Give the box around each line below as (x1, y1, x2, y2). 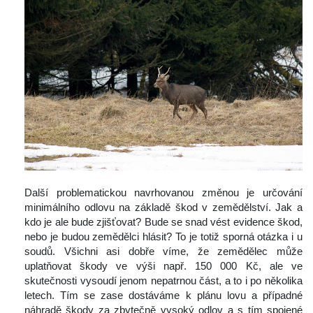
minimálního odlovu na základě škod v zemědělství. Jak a (24, 201, 303, 214)
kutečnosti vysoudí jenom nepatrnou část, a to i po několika (24, 275, 303, 287)
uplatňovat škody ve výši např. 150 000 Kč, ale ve (24, 260, 303, 272)
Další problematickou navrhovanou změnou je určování (24, 187, 303, 199)
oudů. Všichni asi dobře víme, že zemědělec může (24, 245, 303, 258)
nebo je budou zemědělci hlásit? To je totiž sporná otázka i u (24, 231, 303, 243)
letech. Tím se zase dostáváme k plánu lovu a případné (24, 289, 303, 302)
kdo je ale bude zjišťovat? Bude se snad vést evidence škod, (24, 216, 303, 228)
